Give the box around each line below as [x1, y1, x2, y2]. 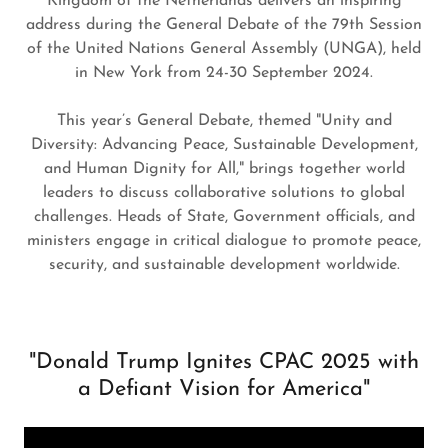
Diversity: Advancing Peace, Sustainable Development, [30, 137, 418, 153]
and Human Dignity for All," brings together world [43, 161, 405, 177]
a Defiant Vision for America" [78, 378, 370, 401]
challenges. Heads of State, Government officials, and [33, 209, 415, 225]
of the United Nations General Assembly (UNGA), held [27, 41, 421, 57]
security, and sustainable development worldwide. [48, 257, 400, 273]
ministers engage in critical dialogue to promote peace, [27, 233, 421, 249]
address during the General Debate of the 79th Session [26, 17, 422, 33]
